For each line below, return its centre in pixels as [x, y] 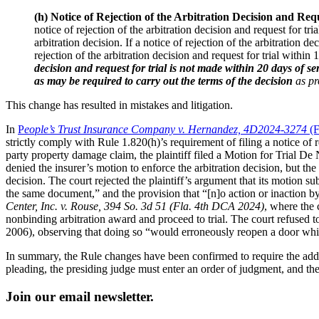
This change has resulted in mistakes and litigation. [119, 105]
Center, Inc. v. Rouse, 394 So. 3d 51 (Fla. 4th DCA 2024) [135, 206]
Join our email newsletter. [80, 296]
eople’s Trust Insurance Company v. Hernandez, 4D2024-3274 [167, 129]
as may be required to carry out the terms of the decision [165, 80]
